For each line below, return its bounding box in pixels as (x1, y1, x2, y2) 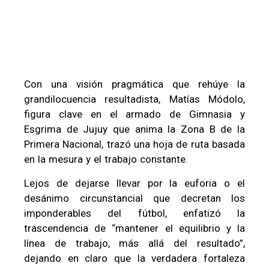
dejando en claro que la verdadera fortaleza (24, 252, 245, 264)
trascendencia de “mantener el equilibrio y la (24, 222, 245, 234)
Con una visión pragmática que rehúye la (24, 78, 245, 91)
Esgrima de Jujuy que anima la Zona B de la (24, 123, 245, 136)
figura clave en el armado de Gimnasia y (24, 108, 245, 121)
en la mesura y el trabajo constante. (24, 153, 188, 166)
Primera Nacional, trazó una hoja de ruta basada (24, 138, 245, 151)
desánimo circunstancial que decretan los (24, 192, 245, 204)
